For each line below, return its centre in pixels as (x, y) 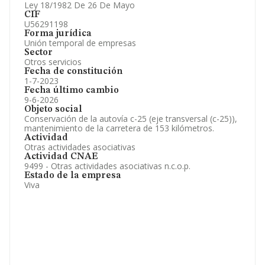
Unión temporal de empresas (80, 43)
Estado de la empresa (73, 176)
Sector (38, 53)
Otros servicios (53, 62)
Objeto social (53, 109)
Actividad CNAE (61, 157)
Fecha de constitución (73, 72)
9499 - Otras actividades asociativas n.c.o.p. (107, 166)
